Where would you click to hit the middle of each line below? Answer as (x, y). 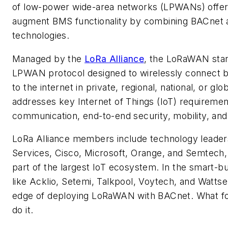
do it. (23, 210)
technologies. (41, 36)
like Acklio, (36, 182)
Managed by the (48, 59)
